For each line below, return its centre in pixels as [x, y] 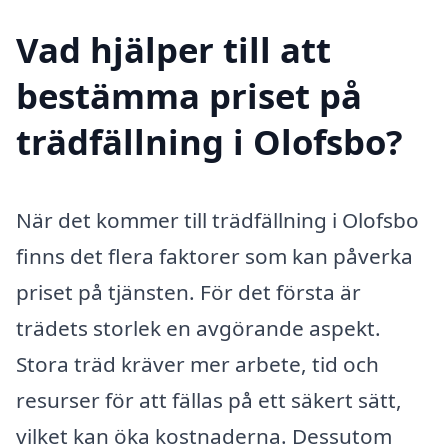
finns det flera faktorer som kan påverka [214, 255]
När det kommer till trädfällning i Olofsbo [217, 219]
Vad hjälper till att [173, 49]
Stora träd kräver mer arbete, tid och [197, 363]
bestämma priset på [189, 95]
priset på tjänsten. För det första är [188, 291]
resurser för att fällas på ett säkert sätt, [209, 399]
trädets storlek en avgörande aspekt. [198, 327]
